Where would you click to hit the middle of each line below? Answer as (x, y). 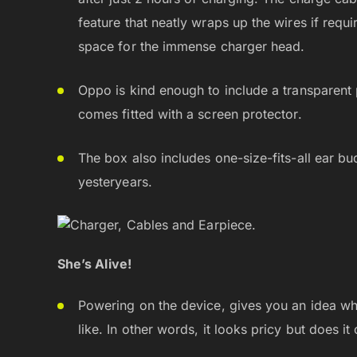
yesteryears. (115, 182)
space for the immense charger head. (192, 47)
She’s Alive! (94, 263)
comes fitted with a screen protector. (190, 114)
